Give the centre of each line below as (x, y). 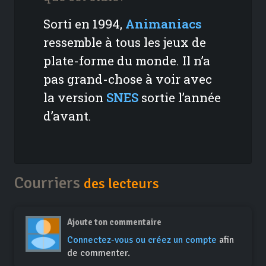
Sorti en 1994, (84, 24)
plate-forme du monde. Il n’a (127, 61)
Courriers (49, 183)
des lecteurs (121, 184)
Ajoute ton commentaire (115, 222)
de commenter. (99, 253)
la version (75, 98)
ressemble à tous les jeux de (125, 42)
